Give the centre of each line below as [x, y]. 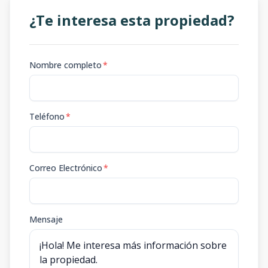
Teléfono [47, 116]
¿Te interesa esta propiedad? [132, 20]
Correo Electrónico [66, 168]
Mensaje [46, 219]
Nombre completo [66, 65]
